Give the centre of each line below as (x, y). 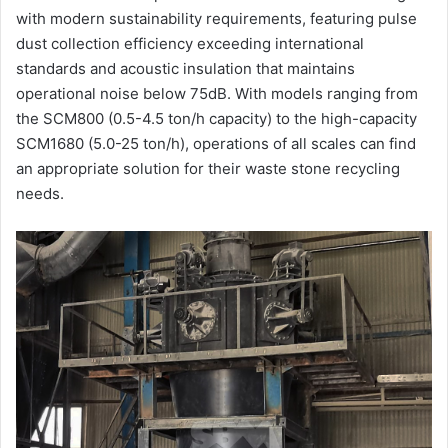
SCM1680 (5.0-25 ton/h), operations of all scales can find (216, 143)
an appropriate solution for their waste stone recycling (208, 168)
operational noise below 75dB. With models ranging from (217, 93)
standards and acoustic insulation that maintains (185, 68)
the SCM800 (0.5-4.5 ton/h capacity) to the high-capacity (216, 118)
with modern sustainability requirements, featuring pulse (216, 18)
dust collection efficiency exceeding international (190, 43)
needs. (40, 193)
